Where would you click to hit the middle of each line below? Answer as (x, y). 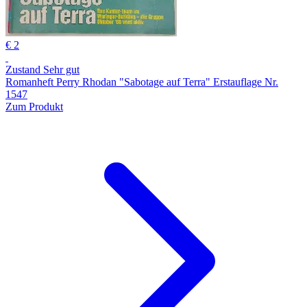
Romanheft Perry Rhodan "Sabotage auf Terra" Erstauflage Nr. (142, 82)
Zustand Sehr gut (42, 69)
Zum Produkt (34, 106)
